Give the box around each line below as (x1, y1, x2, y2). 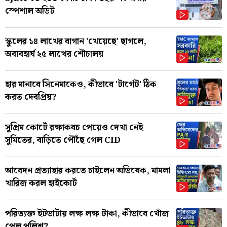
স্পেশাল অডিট (5, 4, 55, 18)
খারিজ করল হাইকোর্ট (5, 176, 77, 191)
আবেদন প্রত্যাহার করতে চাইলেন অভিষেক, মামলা (5, 163, 171, 178)
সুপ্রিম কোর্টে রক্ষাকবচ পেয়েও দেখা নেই (5, 120, 143, 135)
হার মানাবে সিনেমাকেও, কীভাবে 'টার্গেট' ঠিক (5, 77, 157, 92)
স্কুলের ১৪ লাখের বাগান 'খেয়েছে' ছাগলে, (5, 34, 146, 49)
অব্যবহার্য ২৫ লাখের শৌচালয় (5, 47, 103, 61)
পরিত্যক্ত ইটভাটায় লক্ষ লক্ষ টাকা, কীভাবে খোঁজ (5, 206, 169, 221)
